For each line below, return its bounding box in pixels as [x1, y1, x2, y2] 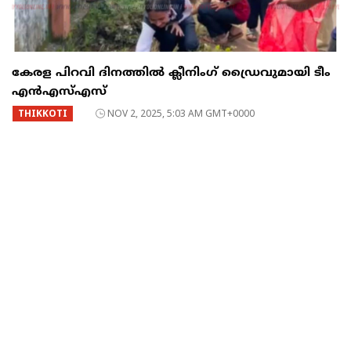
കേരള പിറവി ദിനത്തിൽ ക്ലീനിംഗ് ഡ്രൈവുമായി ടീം [12, 66, 331, 81]
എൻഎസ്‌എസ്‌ [12, 85, 107, 100]
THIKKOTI [18, 107, 67, 121]
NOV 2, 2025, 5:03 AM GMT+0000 [107, 107, 255, 121]
